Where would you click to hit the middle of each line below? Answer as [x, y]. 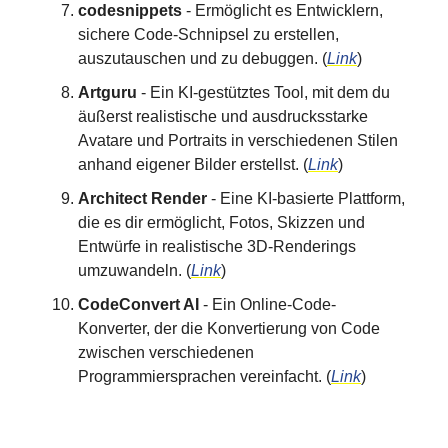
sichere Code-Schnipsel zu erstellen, [208, 34]
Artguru [107, 92]
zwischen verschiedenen [166, 352]
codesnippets [130, 10]
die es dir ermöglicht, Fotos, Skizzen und [221, 222]
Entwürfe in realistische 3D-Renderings [217, 246]
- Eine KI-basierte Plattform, [308, 198]
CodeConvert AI [138, 304]
